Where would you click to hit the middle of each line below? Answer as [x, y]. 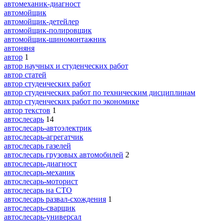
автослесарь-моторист [41, 181]
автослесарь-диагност [40, 163]
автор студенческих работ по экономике [72, 101]
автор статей [25, 74]
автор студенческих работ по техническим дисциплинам [100, 92]
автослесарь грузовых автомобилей [64, 154]
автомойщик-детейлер [41, 21]
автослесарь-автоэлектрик [48, 128]
